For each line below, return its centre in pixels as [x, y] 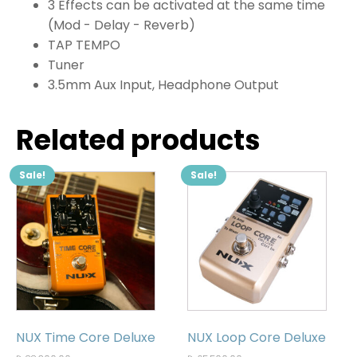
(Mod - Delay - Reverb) [122, 25]
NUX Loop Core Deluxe [257, 338]
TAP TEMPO [84, 45]
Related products [138, 140]
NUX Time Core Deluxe [86, 338]
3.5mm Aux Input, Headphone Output [163, 85]
